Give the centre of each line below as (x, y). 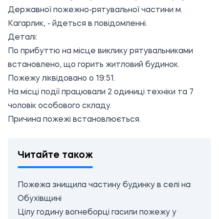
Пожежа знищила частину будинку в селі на (104, 185)
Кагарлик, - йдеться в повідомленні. (77, 24)
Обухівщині (40, 199)
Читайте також (55, 155)
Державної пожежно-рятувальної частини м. (95, 10)
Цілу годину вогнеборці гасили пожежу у (97, 213)
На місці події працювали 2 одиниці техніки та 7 (101, 92)
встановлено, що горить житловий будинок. (94, 65)
